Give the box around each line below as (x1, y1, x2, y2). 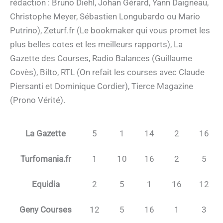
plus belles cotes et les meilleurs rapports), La (10, 39, 183, 49)
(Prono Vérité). (10, 95, 65, 105)
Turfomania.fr (20, 153, 71, 164)
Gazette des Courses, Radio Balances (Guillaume (10, 53, 192, 63)
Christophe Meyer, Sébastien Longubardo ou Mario (10, 11, 200, 21)
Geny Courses (19, 204, 72, 215)
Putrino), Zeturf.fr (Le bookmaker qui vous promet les (10, 25, 210, 35)
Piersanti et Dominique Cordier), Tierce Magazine (10, 81, 193, 91)
